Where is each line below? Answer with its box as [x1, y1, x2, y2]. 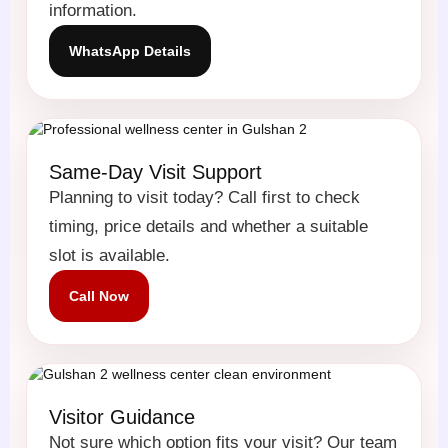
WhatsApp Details [69, 43, 191, 59]
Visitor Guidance [49, 406, 195, 428]
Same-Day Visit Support [49, 161, 262, 183]
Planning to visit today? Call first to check [49, 188, 360, 206]
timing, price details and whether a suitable [49, 217, 368, 235]
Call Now [69, 288, 129, 304]
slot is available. [49, 246, 170, 264]
